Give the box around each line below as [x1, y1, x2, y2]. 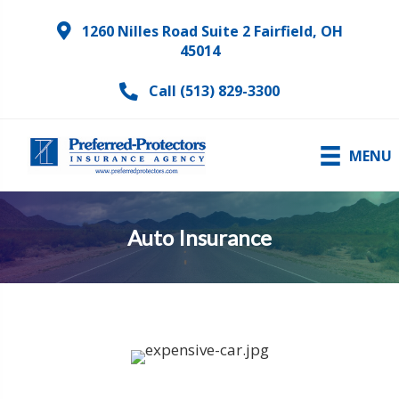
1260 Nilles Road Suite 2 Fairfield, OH [81, 20, 343, 41]
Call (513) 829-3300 [149, 81, 280, 102]
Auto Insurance [127, 224, 272, 250]
